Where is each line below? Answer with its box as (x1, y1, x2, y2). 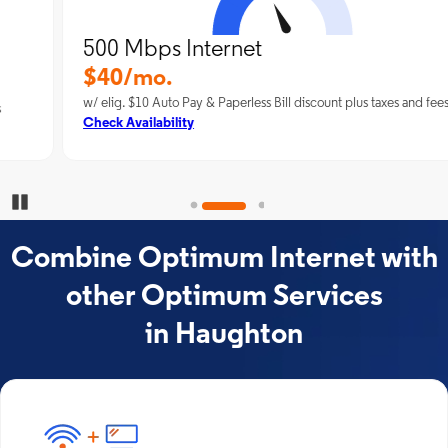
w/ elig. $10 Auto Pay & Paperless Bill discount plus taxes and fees (25, 96, 391, 111)
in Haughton (145, 320, 303, 351)
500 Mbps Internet (25, 38, 204, 62)
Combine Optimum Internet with (10, 244, 438, 275)
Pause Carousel (28, 194, 114, 209)
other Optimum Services (65, 282, 383, 313)
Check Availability (25, 116, 136, 131)
